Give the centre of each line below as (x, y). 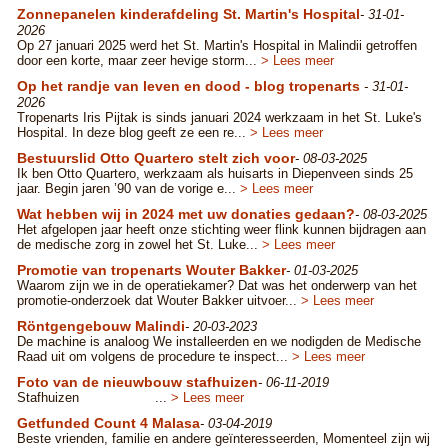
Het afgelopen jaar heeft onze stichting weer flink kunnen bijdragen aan (221, 229)
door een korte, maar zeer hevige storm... (139, 60)
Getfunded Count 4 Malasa (108, 423)
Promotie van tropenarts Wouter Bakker (151, 270)
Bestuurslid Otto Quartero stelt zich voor (156, 158)
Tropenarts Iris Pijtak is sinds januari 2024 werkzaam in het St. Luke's (219, 117)
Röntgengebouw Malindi (101, 326)
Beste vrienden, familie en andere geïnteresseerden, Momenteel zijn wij (223, 438)
